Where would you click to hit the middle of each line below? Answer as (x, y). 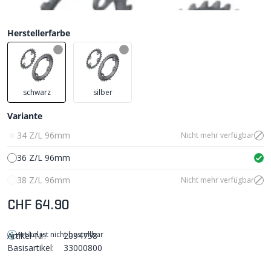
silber (103, 92)
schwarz (37, 92)
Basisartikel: (31, 247)
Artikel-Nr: (27, 235)
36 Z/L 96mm (44, 157)
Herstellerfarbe (39, 33)
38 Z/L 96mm (44, 180)
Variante (25, 116)
